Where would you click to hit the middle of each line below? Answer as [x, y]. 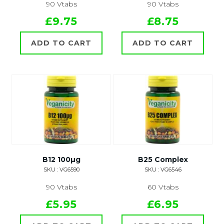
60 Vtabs [163, 187]
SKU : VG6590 [61, 170]
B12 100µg [61, 160]
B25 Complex [163, 160]
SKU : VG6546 [163, 170]
